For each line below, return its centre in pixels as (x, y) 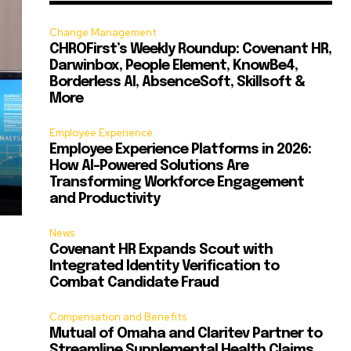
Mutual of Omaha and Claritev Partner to (186, 334)
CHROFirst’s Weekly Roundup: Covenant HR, (191, 50)
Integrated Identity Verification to (165, 267)
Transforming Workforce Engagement (177, 183)
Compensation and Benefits (118, 317)
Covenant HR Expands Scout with (161, 250)
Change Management (103, 33)
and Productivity (105, 199)
